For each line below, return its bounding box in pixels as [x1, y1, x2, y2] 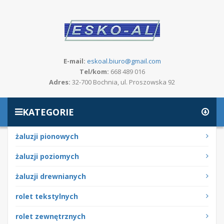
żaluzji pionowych [15, 131, 78, 141]
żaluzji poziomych [15, 151, 79, 161]
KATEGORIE [22, 105, 74, 118]
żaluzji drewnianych [15, 171, 86, 181]
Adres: [49, 77, 70, 86]
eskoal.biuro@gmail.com [86, 56, 161, 65]
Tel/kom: [79, 67, 109, 76]
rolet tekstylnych [15, 191, 78, 201]
